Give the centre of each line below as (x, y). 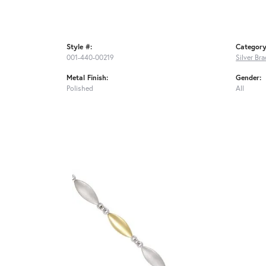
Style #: (79, 47)
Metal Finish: (87, 77)
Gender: (248, 77)
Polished (80, 88)
